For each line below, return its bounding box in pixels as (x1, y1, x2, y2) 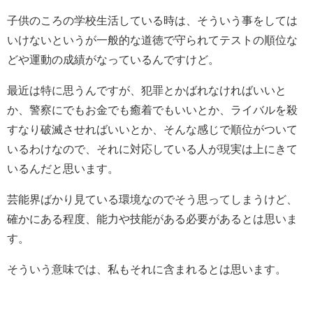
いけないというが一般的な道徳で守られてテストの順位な (7, 34, 298, 45)
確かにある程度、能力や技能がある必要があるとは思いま (7, 212, 298, 224)
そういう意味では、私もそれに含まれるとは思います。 (7, 263, 286, 275)
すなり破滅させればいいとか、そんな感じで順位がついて (7, 123, 298, 135)
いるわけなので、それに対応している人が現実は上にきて (7, 143, 298, 154)
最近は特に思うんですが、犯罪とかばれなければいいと (7, 84, 286, 96)
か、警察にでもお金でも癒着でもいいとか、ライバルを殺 (7, 103, 298, 115)
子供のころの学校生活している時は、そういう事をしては (7, 14, 298, 26)
